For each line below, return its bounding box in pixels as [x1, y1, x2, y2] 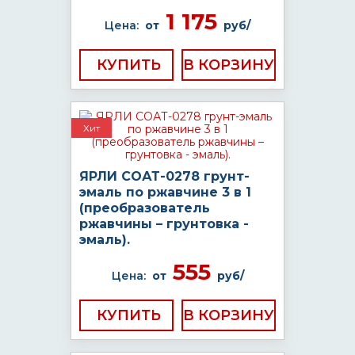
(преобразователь [79, 200, 210, 216]
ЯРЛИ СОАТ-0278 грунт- [79, 169, 250, 184]
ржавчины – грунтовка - [79, 216, 249, 231]
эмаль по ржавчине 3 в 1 [79, 185, 251, 200]
